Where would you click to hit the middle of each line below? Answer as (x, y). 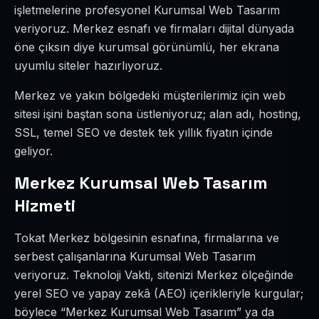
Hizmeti (45, 205)
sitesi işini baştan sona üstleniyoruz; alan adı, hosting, (158, 114)
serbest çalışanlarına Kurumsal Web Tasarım (135, 256)
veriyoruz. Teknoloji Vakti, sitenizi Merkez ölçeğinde (154, 275)
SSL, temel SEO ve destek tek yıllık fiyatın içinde (143, 132)
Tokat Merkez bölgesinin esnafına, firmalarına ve (147, 238)
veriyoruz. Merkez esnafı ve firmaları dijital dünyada (154, 28)
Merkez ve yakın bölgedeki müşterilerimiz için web (150, 95)
